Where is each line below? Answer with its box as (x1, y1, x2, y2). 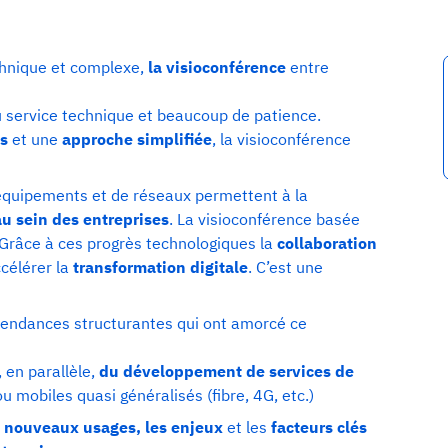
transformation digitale (73, 256, 248, 277)
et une (8, 128, 62, 149)
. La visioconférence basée (169, 208, 360, 229)
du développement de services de (95, 360, 354, 381)
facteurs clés (267, 416, 367, 437)
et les (227, 416, 267, 437)
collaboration (277, 232, 377, 253)
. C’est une (248, 256, 323, 277)
